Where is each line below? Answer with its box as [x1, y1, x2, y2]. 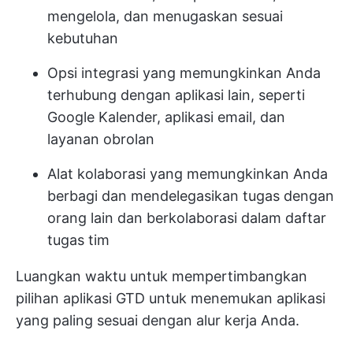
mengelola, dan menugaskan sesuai [47, 8, 283, 24]
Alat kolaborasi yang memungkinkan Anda [47, 165, 328, 182]
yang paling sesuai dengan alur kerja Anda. [16, 312, 299, 329]
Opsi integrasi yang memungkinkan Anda [47, 65, 321, 81]
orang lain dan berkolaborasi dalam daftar [47, 210, 326, 226]
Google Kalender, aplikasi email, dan [47, 109, 285, 125]
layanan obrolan [47, 131, 154, 147]
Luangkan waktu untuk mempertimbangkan [16, 268, 307, 284]
